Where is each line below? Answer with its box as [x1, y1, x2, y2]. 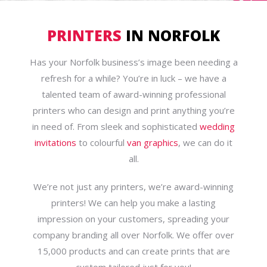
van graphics [127, 136, 178, 148]
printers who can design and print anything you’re [32, 104, 235, 116]
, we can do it [178, 136, 232, 148]
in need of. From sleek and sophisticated [32, 120, 200, 132]
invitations [35, 136, 76, 148]
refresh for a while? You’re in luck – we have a [41, 72, 226, 84]
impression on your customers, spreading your [38, 213, 229, 225]
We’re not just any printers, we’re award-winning [33, 181, 234, 193]
